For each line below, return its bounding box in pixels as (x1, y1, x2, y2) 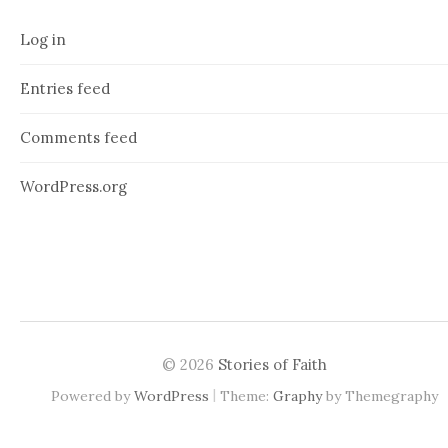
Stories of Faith (217, 354, 327, 374)
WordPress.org (20, 176, 127, 196)
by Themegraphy (321, 386, 438, 405)
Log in (20, 29, 66, 49)
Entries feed (20, 78, 110, 98)
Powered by (50, 386, 134, 405)
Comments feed (20, 127, 137, 147)
